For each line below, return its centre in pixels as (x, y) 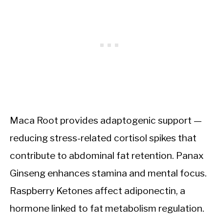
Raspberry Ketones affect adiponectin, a (98, 191)
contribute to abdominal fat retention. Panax (107, 156)
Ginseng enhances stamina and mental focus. (108, 173)
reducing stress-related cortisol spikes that (103, 138)
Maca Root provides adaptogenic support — (106, 120)
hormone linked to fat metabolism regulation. (107, 208)
